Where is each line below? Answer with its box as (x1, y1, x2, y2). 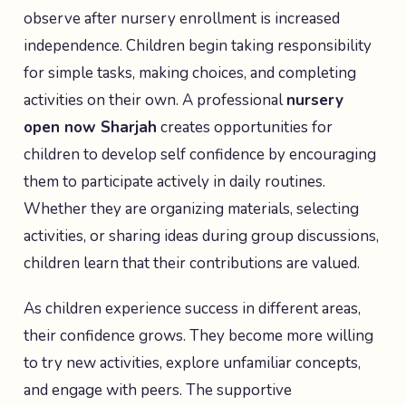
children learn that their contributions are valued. (24, 253, 360, 274)
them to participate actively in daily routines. (24, 171, 325, 192)
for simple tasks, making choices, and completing (24, 63, 356, 83)
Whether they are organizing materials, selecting (24, 198, 359, 219)
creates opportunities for (157, 117, 333, 138)
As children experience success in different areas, (24, 298, 361, 319)
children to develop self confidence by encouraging (24, 144, 376, 165)
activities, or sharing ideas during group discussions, (24, 226, 379, 246)
